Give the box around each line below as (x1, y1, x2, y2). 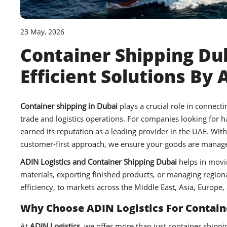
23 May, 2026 (20, 27, 64, 37)
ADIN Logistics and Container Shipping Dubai (20, 157, 177, 167)
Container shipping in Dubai (20, 101, 118, 111)
